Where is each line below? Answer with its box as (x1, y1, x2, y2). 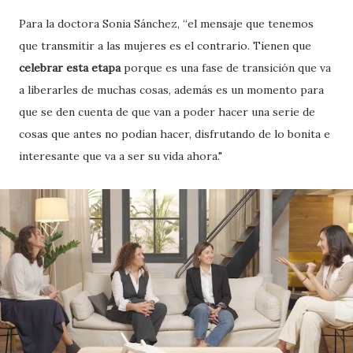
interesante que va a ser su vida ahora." (19, 149, 222, 164)
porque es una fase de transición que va (124, 61, 331, 76)
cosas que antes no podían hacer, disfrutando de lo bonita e (19, 127, 330, 142)
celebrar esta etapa (19, 61, 124, 76)
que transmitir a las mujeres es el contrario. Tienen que (19, 39, 311, 54)
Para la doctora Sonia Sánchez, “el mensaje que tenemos (19, 17, 314, 32)
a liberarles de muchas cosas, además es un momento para (19, 83, 324, 98)
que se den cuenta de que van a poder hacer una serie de (19, 105, 315, 120)
